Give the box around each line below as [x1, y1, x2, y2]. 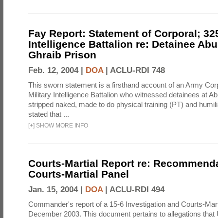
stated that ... [28, 110, 69, 118]
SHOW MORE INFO [35, 123, 88, 128]
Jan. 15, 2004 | [28, 185, 85, 194]
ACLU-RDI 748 [110, 66, 165, 75]
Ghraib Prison [28, 49, 96, 60]
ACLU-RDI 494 [109, 185, 164, 194]
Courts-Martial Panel [28, 168, 129, 180]
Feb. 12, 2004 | [28, 66, 86, 75]
